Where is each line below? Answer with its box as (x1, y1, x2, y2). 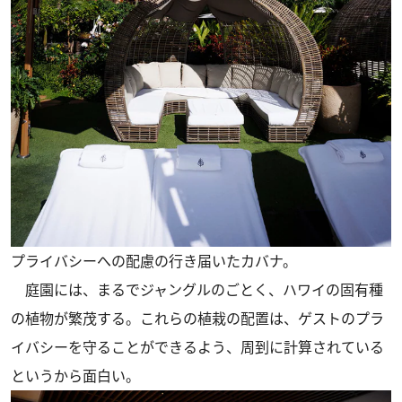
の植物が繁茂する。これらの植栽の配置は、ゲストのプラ (11, 308, 384, 328)
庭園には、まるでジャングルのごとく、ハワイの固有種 (11, 279, 383, 300)
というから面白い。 (11, 365, 140, 386)
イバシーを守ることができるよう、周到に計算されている (11, 336, 384, 357)
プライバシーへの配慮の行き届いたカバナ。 (11, 250, 297, 271)
